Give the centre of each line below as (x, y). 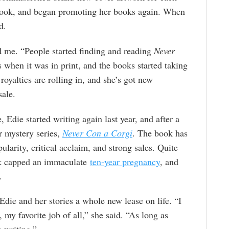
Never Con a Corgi (97, 133)
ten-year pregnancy (125, 161)
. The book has (160, 133)
